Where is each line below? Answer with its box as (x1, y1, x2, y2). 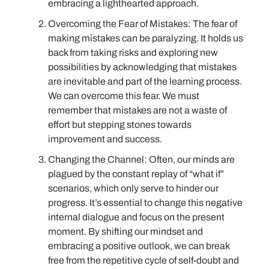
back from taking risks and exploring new (48, 47, 218, 58)
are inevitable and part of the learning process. (48, 76, 242, 86)
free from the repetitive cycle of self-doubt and (48, 255, 239, 265)
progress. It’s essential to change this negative (48, 197, 243, 208)
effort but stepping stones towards (48, 119, 192, 130)
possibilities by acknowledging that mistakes (48, 61, 237, 72)
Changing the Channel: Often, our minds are (48, 154, 235, 165)
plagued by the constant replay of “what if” (48, 168, 224, 179)
